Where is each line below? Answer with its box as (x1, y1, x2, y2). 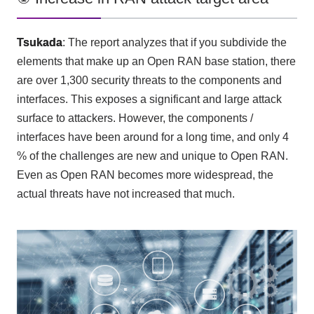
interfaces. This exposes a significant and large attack (16, 93, 282, 105)
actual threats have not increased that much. (16, 187, 235, 200)
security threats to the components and (88, 74, 282, 86)
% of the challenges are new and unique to (16, 149, 231, 162)
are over (16, 74, 60, 86)
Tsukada (16, 36, 62, 48)
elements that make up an (16, 55, 147, 67)
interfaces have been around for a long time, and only (16, 130, 282, 143)
